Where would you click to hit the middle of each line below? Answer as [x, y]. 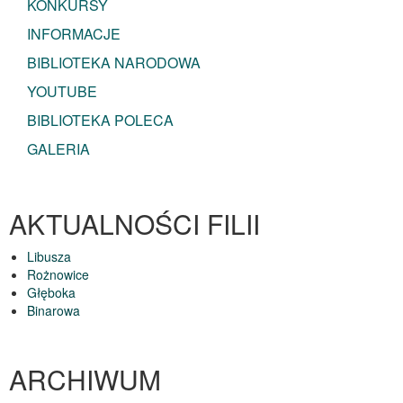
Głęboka [51, 292]
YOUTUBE [62, 91]
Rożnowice [58, 274]
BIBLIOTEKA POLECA [100, 120]
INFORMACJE [74, 33]
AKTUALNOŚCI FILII [134, 223]
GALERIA [58, 148]
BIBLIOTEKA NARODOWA [114, 62]
